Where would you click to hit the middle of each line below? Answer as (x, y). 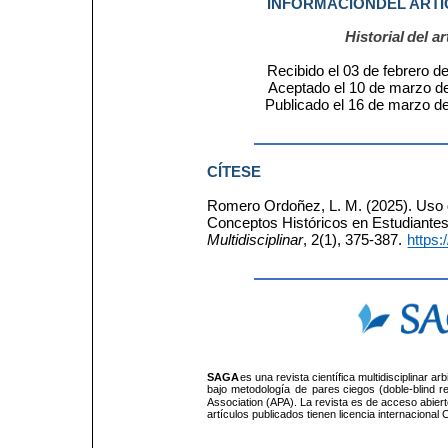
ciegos (360, 389)
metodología (262, 389)
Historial (374, 37)
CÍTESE (233, 172)
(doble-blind (408, 389)
